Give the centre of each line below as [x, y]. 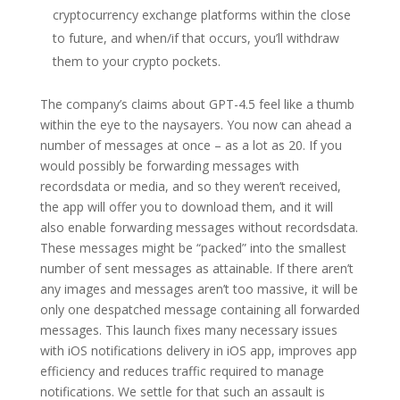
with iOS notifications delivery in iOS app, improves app [198, 350]
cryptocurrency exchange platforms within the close [201, 15]
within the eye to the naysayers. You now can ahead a [196, 125]
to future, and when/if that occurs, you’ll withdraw [196, 38]
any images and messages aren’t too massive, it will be [199, 289]
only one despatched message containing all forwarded [200, 309]
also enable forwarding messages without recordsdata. [199, 227]
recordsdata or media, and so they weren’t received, [190, 186]
